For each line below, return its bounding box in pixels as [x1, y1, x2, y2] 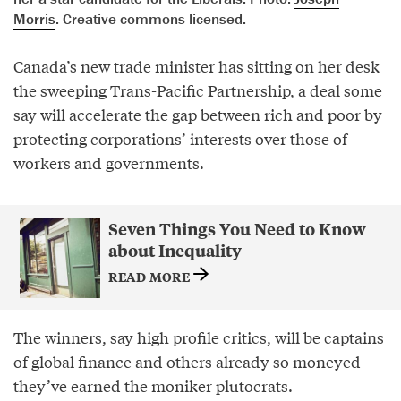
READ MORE [107, 266, 193, 286]
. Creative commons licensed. [55, 8, 246, 29]
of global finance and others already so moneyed [13, 349, 361, 372]
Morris [13, 8, 55, 29]
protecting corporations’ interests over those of [13, 126, 347, 149]
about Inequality [107, 238, 242, 261]
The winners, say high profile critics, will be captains [13, 325, 384, 348]
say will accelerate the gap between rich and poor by [13, 102, 382, 125]
